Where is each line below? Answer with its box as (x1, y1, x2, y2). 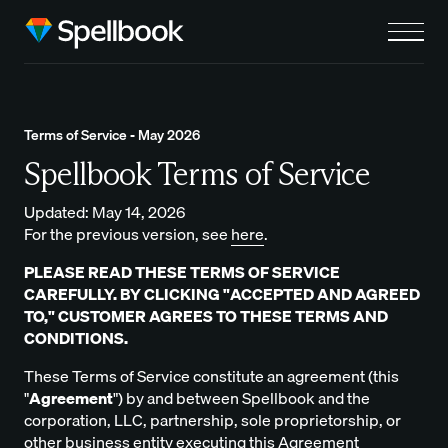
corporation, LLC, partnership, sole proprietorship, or (24, 407, 401, 434)
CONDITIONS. (24, 325, 128, 352)
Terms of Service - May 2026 (24, 124, 200, 147)
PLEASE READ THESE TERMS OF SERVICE (24, 259, 340, 286)
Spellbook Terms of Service (24, 153, 371, 194)
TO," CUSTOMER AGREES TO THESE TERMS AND (24, 303, 388, 330)
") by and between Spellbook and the (113, 385, 370, 412)
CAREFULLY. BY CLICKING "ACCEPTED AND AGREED (24, 281, 420, 308)
